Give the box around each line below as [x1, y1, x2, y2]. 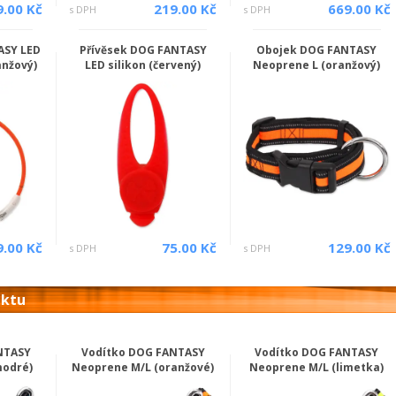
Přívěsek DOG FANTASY [79, 42, 207, 58]
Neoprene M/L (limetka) [249, 359, 385, 375]
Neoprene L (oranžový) [253, 57, 381, 73]
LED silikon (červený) [85, 57, 202, 73]
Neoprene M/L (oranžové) [72, 359, 215, 375]
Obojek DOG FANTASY [256, 42, 377, 58]
